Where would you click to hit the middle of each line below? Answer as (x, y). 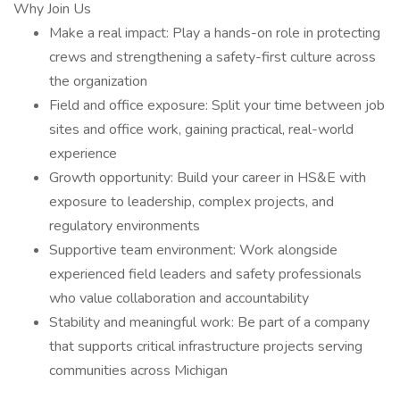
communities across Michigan (138, 371)
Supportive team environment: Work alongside (193, 250)
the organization (98, 81)
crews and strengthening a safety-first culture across (212, 57)
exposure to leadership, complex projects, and (192, 202)
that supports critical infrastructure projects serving (206, 346)
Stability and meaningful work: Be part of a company (209, 322)
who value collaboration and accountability (179, 298)
